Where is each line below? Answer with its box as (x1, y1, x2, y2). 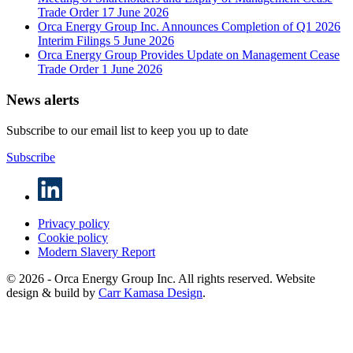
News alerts (6, 91, 79, 109)
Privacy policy (38, 217, 110, 231)
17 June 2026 (102, 6, 169, 20)
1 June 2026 (102, 62, 162, 76)
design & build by (6, 286, 98, 300)
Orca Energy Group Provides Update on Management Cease (38, 48, 340, 62)
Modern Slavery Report (38, 245, 155, 259)
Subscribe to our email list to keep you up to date (6, 123, 248, 137)
